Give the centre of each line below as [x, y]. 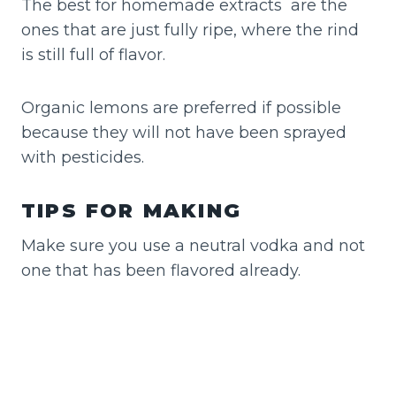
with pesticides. [85, 157]
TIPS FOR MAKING [131, 210]
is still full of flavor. [93, 54]
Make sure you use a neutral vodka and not [193, 245]
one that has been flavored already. [161, 270]
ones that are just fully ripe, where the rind [190, 30]
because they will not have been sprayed [184, 132]
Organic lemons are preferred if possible [181, 107]
